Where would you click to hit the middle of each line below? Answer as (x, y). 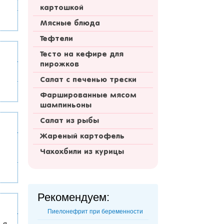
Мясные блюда (70, 24)
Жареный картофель (82, 137)
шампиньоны (66, 106)
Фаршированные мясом (88, 96)
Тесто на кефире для (82, 55)
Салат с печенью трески (88, 80)
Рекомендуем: (73, 197)
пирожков (59, 65)
